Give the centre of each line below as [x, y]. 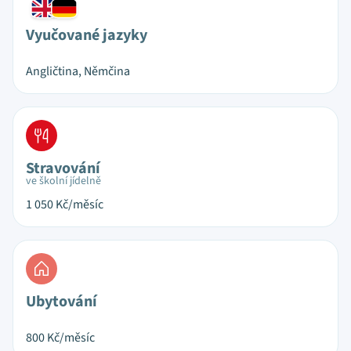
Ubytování [62, 302]
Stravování [63, 168]
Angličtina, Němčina [78, 71]
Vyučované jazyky [87, 35]
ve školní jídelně [63, 181]
